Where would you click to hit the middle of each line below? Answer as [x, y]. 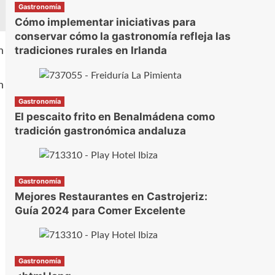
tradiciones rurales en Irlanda [91, 51]
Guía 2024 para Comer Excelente [100, 211]
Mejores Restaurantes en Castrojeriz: [111, 196]
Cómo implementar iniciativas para [105, 22]
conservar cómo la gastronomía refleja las [122, 37]
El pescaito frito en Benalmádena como [114, 116]
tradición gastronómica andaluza [100, 130]
